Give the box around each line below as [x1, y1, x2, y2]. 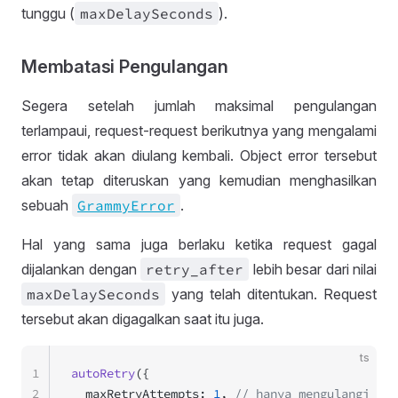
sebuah [21, 196, 72, 214]
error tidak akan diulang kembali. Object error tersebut [21, 147, 377, 164]
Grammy [77, 196, 131, 214]
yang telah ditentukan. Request [165, 285, 377, 303]
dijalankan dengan [21, 260, 140, 278]
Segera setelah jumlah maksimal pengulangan [21, 97, 377, 115]
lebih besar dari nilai [249, 260, 377, 278]
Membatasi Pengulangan [21, 56, 228, 77]
